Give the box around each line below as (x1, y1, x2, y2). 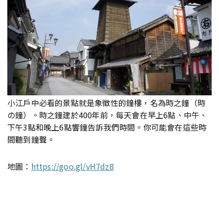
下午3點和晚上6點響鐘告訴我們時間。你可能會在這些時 (7, 121, 207, 133)
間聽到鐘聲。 (7, 133, 55, 145)
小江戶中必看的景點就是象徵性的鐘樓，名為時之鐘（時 (7, 96, 206, 109)
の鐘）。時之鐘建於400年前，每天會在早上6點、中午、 (7, 109, 208, 121)
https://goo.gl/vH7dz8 (31, 160, 114, 172)
